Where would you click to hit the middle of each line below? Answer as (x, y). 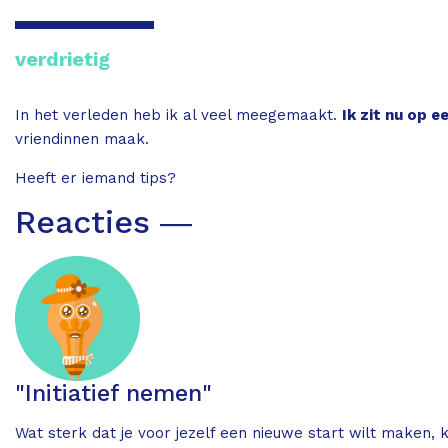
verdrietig (62, 58)
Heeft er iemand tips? (95, 177)
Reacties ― (103, 221)
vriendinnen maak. (84, 138)
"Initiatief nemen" (113, 393)
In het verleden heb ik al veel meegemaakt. (178, 114)
